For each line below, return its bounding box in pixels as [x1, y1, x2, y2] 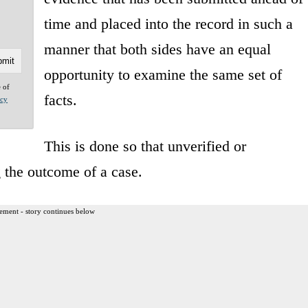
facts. [43, 91, 77, 109]
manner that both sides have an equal [43, 40, 271, 58]
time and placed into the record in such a [43, 14, 293, 32]
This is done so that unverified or [43, 137, 246, 155]
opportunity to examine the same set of [43, 65, 282, 83]
